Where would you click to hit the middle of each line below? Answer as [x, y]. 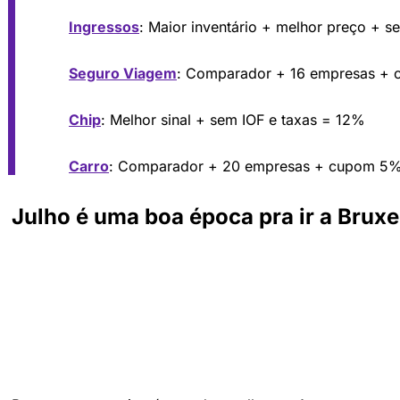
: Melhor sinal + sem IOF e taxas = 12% [233, 120]
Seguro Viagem [123, 74]
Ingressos [104, 27]
